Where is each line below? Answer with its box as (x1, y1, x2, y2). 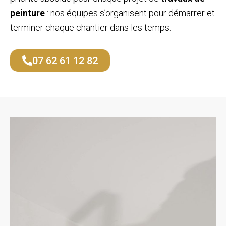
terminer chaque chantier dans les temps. (10, 22, 171, 33)
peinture (10, 7, 45, 18)
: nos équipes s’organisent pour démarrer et (45, 7, 215, 18)
